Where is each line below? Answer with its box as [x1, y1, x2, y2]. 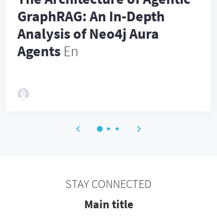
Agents [17, 42, 61, 60]
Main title [84, 197, 133, 212]
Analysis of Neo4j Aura [17, 24, 159, 43]
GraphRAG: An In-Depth [17, 7, 165, 25]
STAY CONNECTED [65, 176, 152, 191]
